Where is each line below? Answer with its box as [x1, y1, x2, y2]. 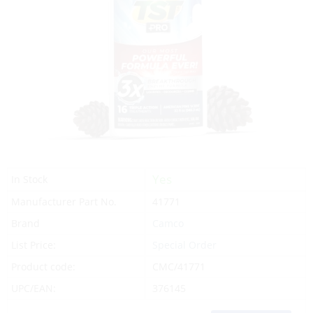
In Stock [11, 173, 48, 186]
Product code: [11, 260, 75, 273]
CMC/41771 [152, 260, 205, 273]
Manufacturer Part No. [11, 195, 117, 208]
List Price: [11, 238, 56, 252]
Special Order [152, 238, 217, 252]
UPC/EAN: [11, 282, 56, 295]
